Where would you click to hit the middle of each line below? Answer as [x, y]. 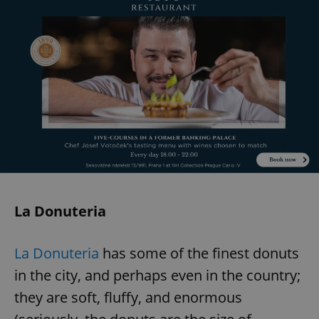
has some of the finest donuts [199, 253]
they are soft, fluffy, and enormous [128, 297]
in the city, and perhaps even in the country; [157, 275]
